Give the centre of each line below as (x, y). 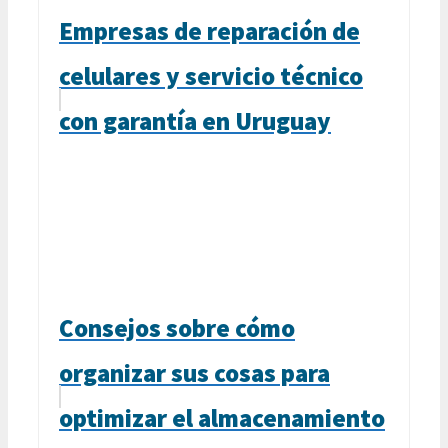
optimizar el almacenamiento (222, 417)
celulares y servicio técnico (211, 75)
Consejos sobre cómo (177, 327)
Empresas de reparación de (209, 30)
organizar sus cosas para (194, 372)
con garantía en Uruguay (195, 120)
